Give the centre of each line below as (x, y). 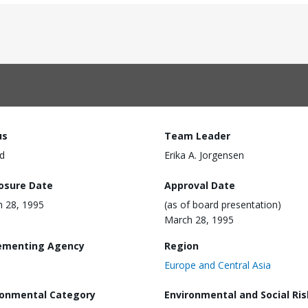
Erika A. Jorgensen (204, 155)
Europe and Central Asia (218, 265)
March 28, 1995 (199, 219)
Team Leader (197, 136)
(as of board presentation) (223, 204)
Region (181, 245)
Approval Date (200, 185)
